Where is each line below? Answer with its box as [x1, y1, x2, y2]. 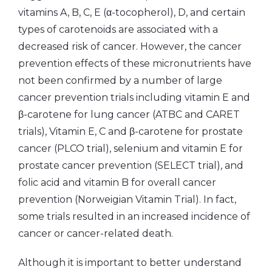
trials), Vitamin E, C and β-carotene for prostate [18, 125, 243, 137]
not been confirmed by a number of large [18, 74, 222, 86]
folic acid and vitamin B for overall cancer [18, 176, 216, 188]
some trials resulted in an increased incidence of [18, 210, 250, 222]
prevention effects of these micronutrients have [18, 57, 251, 69]
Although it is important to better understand [18, 256, 242, 268]
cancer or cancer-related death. [18, 227, 173, 239]
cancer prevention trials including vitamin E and [18, 91, 250, 103]
